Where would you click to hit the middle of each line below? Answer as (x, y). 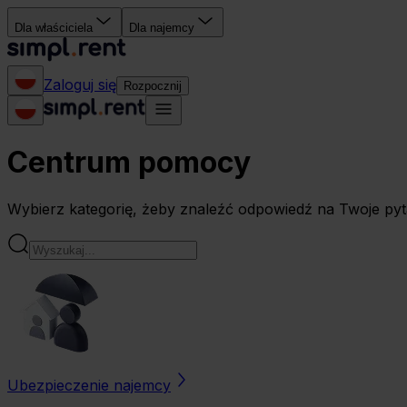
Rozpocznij (153, 86)
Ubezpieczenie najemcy (89, 385)
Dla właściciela (54, 28)
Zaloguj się (80, 84)
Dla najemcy (162, 28)
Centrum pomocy (129, 163)
